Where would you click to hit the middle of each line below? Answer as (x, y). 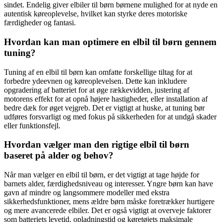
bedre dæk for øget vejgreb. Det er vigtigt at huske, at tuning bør (104, 108)
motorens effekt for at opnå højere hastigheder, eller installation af (106, 99)
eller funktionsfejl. (32, 125)
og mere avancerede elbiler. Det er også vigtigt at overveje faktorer (108, 211)
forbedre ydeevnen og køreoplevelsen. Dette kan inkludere (95, 81)
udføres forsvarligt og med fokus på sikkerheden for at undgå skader (110, 116)
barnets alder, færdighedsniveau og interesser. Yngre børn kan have (109, 184)
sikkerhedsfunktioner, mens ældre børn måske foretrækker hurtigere (109, 202)
